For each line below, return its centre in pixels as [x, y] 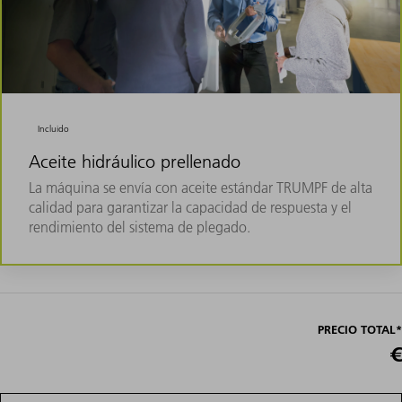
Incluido [54, 128]
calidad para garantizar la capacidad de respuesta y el [190, 207]
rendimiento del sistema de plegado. [140, 227]
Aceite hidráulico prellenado [135, 161]
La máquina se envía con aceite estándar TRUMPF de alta [201, 187]
